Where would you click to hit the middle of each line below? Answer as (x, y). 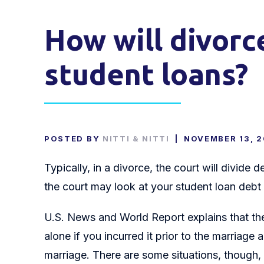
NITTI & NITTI (136, 138)
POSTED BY (73, 138)
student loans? (146, 74)
